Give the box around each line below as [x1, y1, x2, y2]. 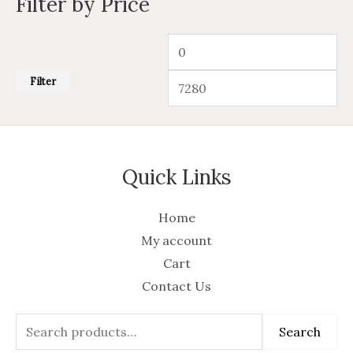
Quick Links [121, 163, 232, 190]
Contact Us [142, 278, 211, 294]
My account [141, 232, 212, 248]
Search [279, 324, 321, 340]
